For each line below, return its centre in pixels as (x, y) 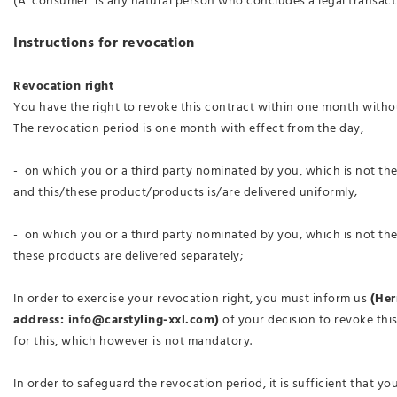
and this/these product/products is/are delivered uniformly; (186, 192)
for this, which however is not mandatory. (133, 341)
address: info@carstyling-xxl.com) (117, 320)
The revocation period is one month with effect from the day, (188, 128)
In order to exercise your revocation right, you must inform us (192, 299)
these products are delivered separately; (128, 256)
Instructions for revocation (104, 43)
